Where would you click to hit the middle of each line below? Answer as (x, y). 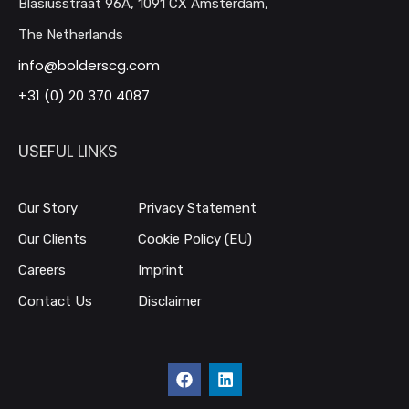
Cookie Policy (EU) (195, 240)
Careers (42, 271)
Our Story (48, 209)
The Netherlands (71, 35)
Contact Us (55, 302)
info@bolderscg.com (89, 66)
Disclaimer (170, 302)
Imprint (161, 271)
